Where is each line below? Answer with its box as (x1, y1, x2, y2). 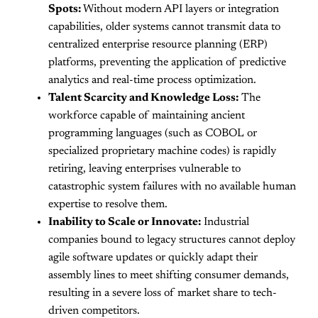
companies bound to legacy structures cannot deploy (48, 234, 295, 246)
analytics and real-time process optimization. (48, 75, 256, 87)
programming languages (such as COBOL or (48, 128, 257, 140)
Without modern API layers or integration (81, 4, 279, 16)
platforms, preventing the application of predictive (48, 57, 286, 69)
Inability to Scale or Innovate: (48, 216, 201, 229)
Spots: (48, 4, 81, 16)
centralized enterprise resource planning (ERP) (48, 39, 268, 51)
